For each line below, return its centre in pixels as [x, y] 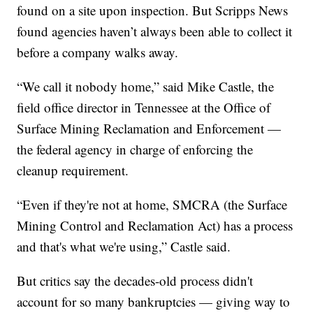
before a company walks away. [98, 52]
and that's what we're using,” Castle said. [124, 246]
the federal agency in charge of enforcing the [135, 149]
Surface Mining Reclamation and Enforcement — [149, 128]
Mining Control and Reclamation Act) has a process [155, 225]
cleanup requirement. [73, 170]
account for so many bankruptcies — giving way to [154, 301]
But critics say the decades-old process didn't [135, 280]
